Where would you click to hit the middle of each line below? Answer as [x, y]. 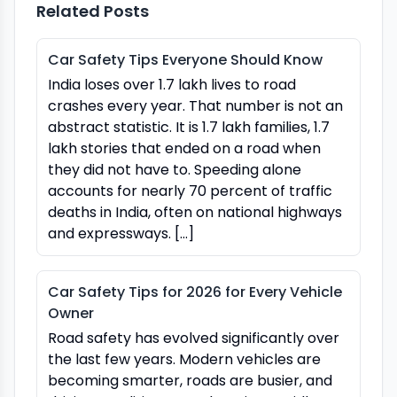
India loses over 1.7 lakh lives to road [172, 84]
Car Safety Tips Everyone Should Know [185, 59]
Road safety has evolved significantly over [194, 338]
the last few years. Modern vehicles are [184, 359]
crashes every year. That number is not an [195, 105]
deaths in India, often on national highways [195, 212]
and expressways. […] [121, 233]
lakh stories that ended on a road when [184, 148]
